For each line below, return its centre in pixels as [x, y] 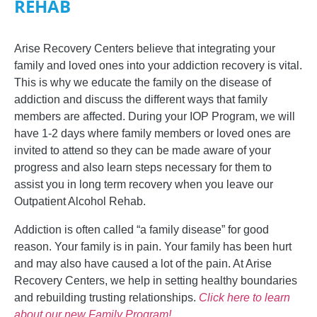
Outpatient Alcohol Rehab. [81, 202]
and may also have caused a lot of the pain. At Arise [143, 264]
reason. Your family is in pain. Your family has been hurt [153, 247]
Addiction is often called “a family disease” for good [142, 230]
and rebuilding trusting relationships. [106, 298]
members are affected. [71, 117]
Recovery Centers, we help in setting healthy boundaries [156, 281]
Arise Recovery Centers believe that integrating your [145, 49]
